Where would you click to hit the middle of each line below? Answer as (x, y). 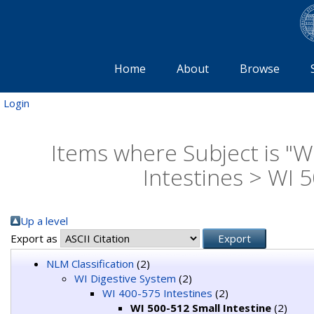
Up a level (44, 220)
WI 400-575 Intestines (157, 293)
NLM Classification (90, 263)
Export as (35, 238)
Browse (260, 68)
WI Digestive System (125, 278)
